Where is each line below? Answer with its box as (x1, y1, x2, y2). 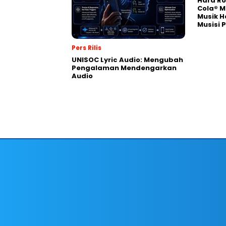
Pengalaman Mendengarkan (72, 63, 177, 73)
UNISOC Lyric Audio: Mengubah (72, 55, 183, 65)
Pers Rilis (72, 43, 101, 52)
